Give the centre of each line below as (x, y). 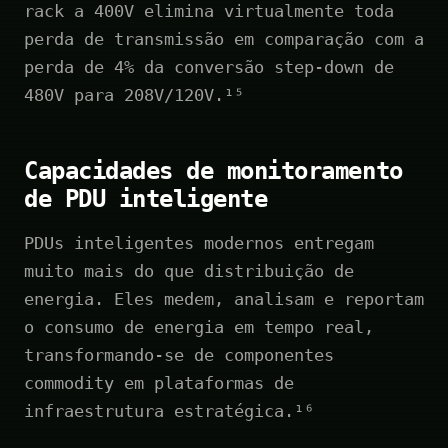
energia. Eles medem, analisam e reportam (224, 298)
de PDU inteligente (146, 198)
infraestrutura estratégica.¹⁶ (169, 410)
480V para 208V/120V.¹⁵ (134, 94)
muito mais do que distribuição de (189, 270)
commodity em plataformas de (159, 382)
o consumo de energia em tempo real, (199, 326)
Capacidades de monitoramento (213, 170)
